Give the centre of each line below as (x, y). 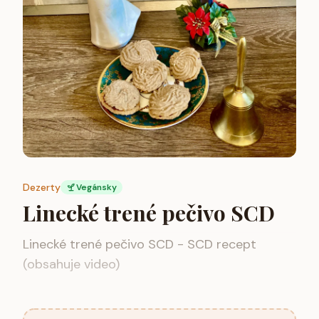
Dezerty (42, 187)
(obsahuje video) (71, 264)
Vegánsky (96, 187)
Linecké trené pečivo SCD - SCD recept (140, 244)
